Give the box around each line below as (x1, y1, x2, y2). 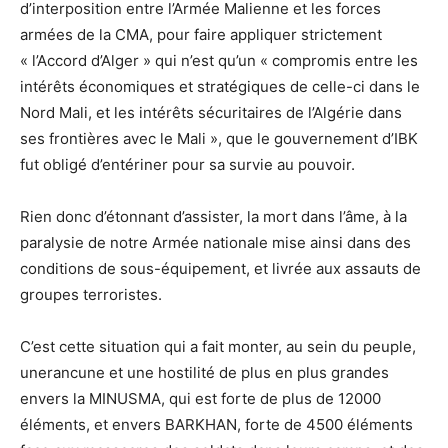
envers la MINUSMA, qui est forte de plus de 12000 (20, 388, 381, 408)
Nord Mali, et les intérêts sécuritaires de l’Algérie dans (20, 102, 402, 122)
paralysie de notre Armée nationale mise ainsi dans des (20, 232, 411, 252)
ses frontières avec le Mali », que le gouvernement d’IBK (20, 128, 418, 148)
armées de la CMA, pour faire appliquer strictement (20, 24, 382, 44)
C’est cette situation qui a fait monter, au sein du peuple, (20, 336, 416, 356)
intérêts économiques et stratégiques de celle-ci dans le (20, 76, 420, 96)
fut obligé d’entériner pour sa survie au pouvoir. (20, 154, 355, 174)
